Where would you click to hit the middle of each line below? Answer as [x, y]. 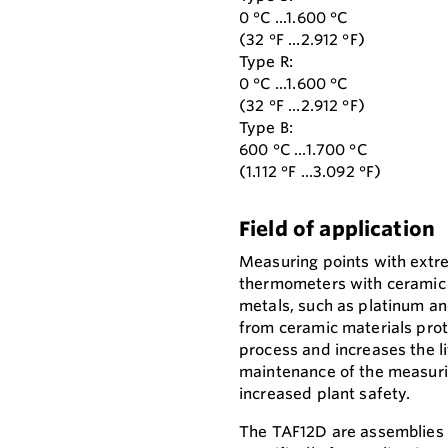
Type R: [266, 62]
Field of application [337, 229]
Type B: [266, 128]
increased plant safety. [325, 394]
